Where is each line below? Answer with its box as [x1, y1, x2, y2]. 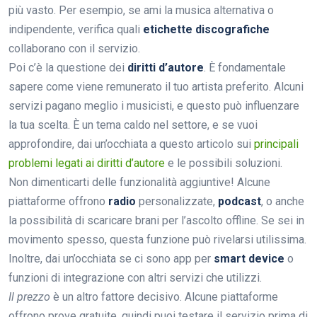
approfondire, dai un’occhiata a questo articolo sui [8, 137, 254, 151]
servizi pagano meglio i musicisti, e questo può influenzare [8, 98, 299, 113]
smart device [214, 251, 284, 265]
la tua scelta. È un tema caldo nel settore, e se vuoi [8, 117, 258, 132]
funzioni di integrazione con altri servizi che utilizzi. [8, 270, 262, 284]
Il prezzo [8, 289, 50, 304]
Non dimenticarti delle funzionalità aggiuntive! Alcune [8, 175, 270, 189]
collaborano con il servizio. [8, 41, 140, 55]
